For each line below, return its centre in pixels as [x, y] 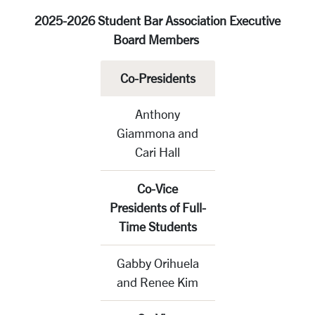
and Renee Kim [157, 282]
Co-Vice [157, 188]
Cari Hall [157, 152]
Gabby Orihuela [157, 263]
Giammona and [157, 133]
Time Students [157, 226]
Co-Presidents [157, 78]
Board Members [157, 39]
